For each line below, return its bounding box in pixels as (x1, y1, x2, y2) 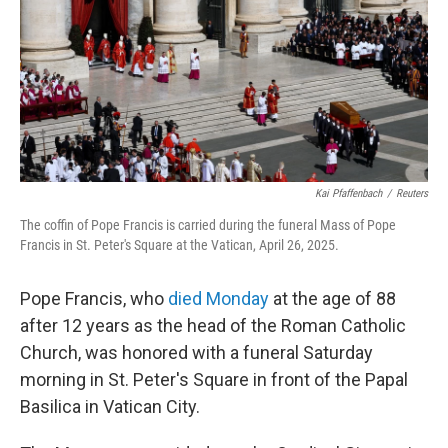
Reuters (396, 187, 428, 200)
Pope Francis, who (20, 288, 168, 309)
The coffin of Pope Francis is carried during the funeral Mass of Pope (20, 217, 396, 233)
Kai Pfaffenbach (315, 187, 382, 200)
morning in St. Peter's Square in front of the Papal (20, 369, 408, 390)
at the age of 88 (269, 288, 396, 309)
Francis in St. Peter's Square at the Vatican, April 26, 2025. (20, 237, 339, 253)
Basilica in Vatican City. (20, 396, 200, 417)
